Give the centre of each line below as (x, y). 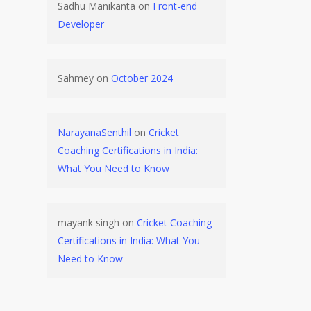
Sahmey (75, 78)
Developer (81, 24)
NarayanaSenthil (94, 132)
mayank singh (88, 222)
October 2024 (142, 78)
